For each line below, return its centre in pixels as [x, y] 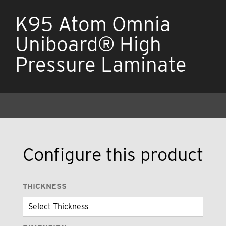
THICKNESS [44, 186]
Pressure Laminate [101, 65]
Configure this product [113, 154]
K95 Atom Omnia [93, 24]
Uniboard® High [88, 44]
